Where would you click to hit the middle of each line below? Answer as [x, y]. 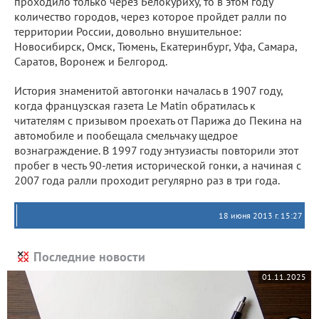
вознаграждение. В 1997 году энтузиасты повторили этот [156, 150]
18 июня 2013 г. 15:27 [261, 215]
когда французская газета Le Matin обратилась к [135, 105]
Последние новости [89, 257]
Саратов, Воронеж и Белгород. [91, 61]
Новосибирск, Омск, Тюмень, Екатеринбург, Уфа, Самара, [156, 46]
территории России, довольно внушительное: [128, 31]
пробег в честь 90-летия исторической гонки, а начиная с [158, 165]
